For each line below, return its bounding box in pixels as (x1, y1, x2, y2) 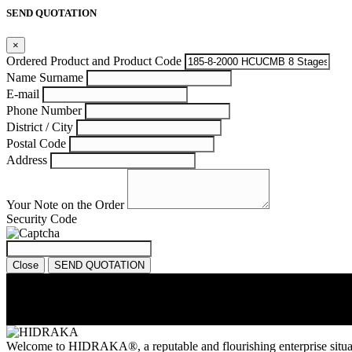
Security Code (6, 212, 77, 226)
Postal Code (6, 137, 66, 151)
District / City (6, 120, 73, 134)
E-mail (6, 87, 39, 101)
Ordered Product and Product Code (6, 54, 181, 68)
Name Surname (6, 71, 83, 85)
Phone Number (6, 104, 82, 118)
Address (6, 153, 47, 167)
